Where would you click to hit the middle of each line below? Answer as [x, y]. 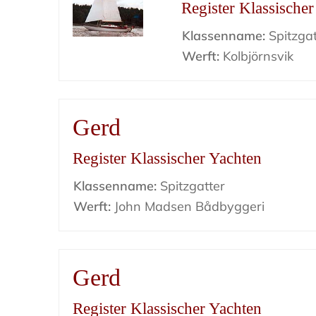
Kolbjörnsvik [257, 56]
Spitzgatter [191, 186]
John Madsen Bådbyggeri [188, 206]
